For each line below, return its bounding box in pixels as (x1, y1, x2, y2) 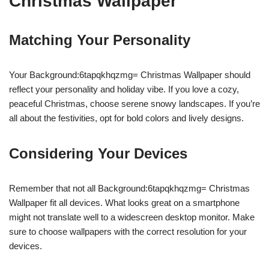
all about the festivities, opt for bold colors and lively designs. (9, 113, 244, 123)
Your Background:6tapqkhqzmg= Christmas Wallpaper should (9, 70, 250, 80)
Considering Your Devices (9, 145, 187, 162)
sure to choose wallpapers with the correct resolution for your (9, 226, 247, 237)
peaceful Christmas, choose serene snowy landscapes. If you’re (9, 98, 260, 109)
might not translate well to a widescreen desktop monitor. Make (9, 212, 255, 222)
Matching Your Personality (9, 32, 190, 48)
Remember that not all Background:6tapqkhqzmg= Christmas (9, 183, 250, 193)
